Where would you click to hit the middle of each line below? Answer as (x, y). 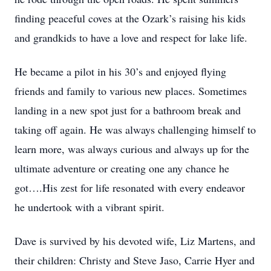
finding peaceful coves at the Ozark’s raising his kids (130, 18)
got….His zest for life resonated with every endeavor (130, 188)
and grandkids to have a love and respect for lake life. (131, 38)
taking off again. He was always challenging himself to (135, 129)
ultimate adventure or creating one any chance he (122, 168)
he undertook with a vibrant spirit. (90, 207)
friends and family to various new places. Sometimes (131, 91)
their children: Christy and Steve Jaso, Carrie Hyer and (135, 260)
